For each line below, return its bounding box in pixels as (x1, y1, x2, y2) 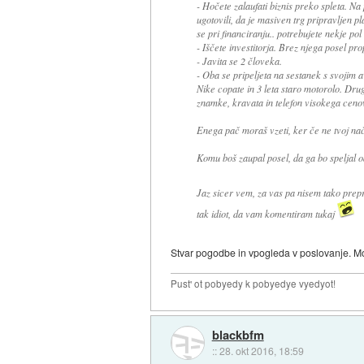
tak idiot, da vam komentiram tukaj (196, 207, 337, 221)
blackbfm (211, 325, 264, 344)
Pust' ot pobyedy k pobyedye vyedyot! (171, 277, 336, 291)
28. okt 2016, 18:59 (219, 343, 304, 357)
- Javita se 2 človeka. (196, 54, 282, 68)
